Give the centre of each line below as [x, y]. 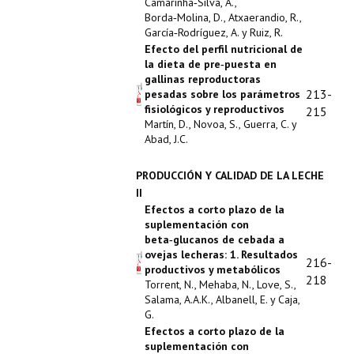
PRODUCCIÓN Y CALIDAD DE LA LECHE [230, 175]
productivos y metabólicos [213, 269]
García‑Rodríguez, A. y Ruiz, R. [214, 32]
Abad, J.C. [166, 139]
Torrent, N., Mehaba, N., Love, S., [220, 284]
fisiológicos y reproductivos [215, 109]
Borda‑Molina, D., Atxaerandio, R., [223, 17]
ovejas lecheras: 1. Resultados [221, 254]
